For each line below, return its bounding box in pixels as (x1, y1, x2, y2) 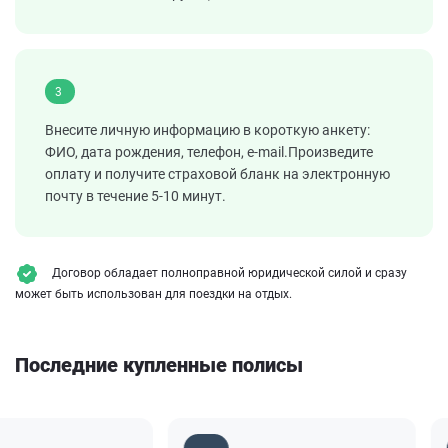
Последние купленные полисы (15, 353, 303, 378)
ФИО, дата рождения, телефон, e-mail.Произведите (45, 144, 373, 161)
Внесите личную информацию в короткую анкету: (45, 122, 370, 139)
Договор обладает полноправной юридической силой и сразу (49, 266, 407, 281)
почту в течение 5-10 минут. (45, 188, 226, 205)
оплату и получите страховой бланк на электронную (45, 166, 390, 183)
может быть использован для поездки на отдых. (15, 287, 292, 302)
